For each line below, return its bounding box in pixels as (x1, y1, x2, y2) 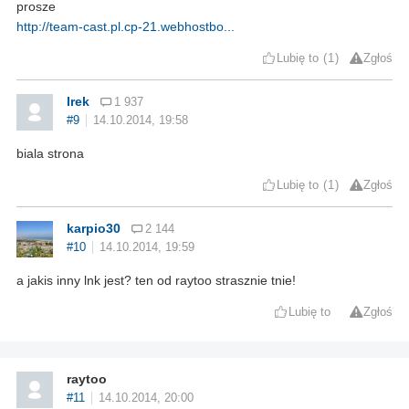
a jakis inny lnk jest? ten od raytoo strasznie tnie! (16, 272, 296, 288)
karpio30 (67, 220, 121, 236)
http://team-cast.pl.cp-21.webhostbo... (16, 18, 235, 34)
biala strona (16, 145, 84, 161)
